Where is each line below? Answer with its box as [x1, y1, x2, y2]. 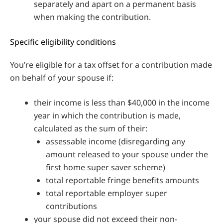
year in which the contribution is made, [34, 110, 181, 121]
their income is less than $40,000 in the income [34, 97, 210, 108]
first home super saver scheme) [46, 161, 165, 173]
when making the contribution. [34, 11, 151, 22]
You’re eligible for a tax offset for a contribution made [10, 59, 212, 70]
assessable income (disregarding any [46, 135, 185, 147]
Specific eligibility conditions [10, 36, 116, 47]
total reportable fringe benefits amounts [46, 174, 199, 186]
